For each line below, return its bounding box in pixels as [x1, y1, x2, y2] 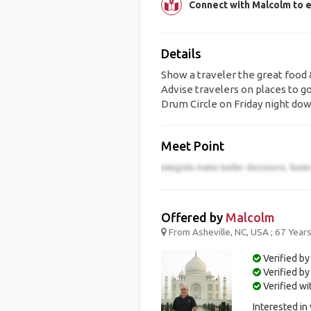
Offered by [160, 210, 226, 225]
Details [160, 47, 201, 60]
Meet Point [160, 139, 224, 153]
